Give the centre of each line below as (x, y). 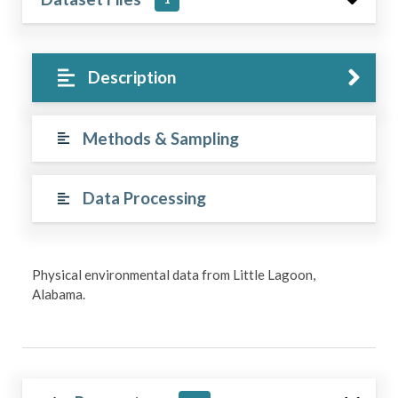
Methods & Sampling (160, 138)
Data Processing (144, 198)
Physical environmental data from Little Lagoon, (174, 275)
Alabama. (59, 295)
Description (132, 77)
